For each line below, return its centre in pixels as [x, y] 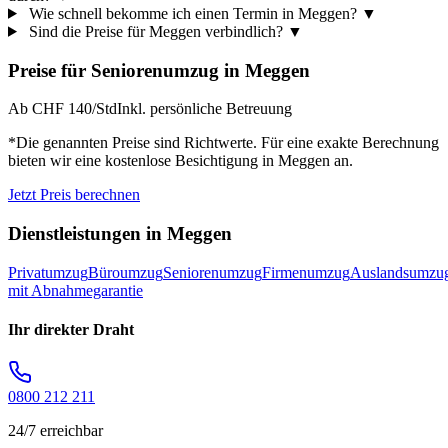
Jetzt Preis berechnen [74, 195]
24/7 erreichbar [55, 431]
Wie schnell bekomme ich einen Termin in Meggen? [192, 13]
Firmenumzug [306, 272]
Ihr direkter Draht [71, 330]
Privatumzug [48, 272]
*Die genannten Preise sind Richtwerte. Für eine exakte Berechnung [223, 143]
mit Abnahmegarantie [75, 290]
